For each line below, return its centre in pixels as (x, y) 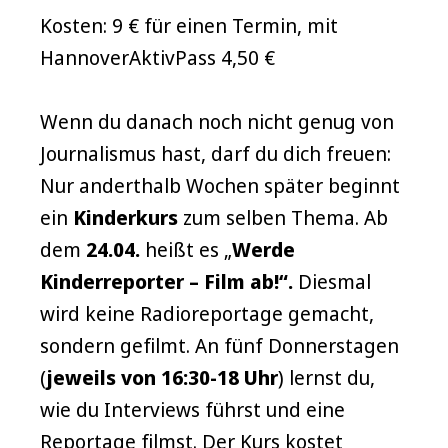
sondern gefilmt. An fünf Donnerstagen (219, 345)
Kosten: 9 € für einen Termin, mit (189, 25)
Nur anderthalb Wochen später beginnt (220, 185)
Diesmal (332, 281)
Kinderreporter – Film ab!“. (166, 281)
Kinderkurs (125, 217)
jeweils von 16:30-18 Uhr (162, 377)
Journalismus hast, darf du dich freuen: (215, 153)
